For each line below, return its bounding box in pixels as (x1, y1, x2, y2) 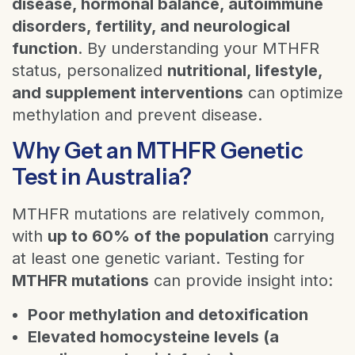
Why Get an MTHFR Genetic (12, 136, 303, 164)
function (12, 38, 78, 58)
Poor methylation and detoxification (28, 304, 308, 324)
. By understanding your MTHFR (78, 38, 319, 58)
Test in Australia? (12, 162, 192, 190)
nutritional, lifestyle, (167, 60, 323, 80)
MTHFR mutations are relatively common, (12, 204, 325, 223)
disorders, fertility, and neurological (12, 16, 290, 36)
